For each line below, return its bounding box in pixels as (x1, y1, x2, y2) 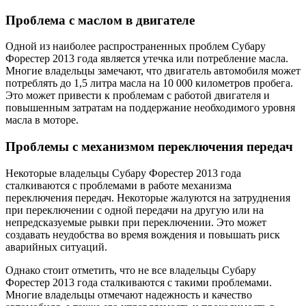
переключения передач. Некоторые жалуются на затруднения (5, 191, 290, 204)
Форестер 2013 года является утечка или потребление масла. (5, 53, 288, 65)
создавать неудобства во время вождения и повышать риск (5, 228, 280, 240)
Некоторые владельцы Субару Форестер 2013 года (5, 167, 241, 179)
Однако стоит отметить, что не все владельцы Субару (5, 264, 256, 276)
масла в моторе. (5, 114, 79, 126)
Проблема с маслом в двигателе (5, 12, 195, 27)
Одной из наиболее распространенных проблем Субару (5, 40, 266, 53)
